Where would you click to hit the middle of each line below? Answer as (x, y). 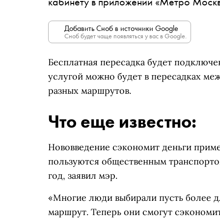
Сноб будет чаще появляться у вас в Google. (125, 36)
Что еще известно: (122, 122)
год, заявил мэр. (83, 176)
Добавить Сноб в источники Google (121, 28)
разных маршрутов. (90, 91)
